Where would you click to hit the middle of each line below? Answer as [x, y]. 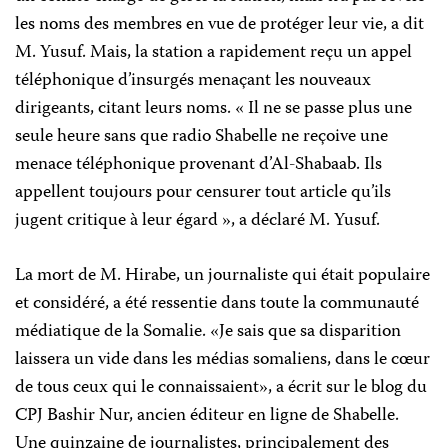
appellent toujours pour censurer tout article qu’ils [203, 193]
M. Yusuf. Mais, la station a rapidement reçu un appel [213, 53]
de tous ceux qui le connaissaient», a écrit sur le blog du [221, 388]
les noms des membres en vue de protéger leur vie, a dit [219, 25]
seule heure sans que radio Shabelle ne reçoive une [201, 137]
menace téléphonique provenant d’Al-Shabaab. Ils [198, 165]
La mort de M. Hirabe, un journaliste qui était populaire [222, 276]
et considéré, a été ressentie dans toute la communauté [217, 304]
